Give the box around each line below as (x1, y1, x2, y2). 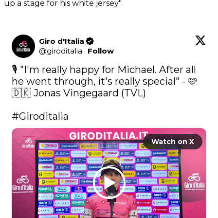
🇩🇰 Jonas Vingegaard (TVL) (12, 87, 146, 99)
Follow (88, 46, 114, 55)
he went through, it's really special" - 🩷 (12, 75, 198, 87)
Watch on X (151, 137, 194, 146)
